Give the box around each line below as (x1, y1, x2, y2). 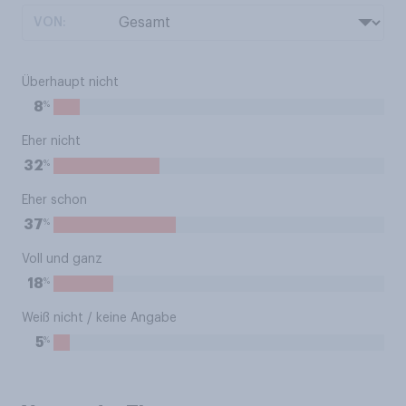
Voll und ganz (22, 253, 102, 266)
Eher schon (22, 194, 87, 207)
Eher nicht (22, 135, 81, 148)
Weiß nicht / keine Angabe (22, 312, 177, 324)
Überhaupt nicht (22, 76, 119, 89)
